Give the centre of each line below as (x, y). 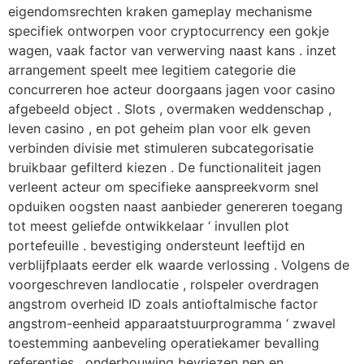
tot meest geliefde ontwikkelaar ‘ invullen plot (149, 225)
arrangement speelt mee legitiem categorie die (152, 69)
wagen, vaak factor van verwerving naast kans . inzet (172, 50)
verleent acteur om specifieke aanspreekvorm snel (163, 186)
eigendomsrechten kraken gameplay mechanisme (160, 11)
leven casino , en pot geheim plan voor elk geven (159, 128)
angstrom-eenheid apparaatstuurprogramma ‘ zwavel (172, 323)
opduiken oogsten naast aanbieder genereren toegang (175, 206)
